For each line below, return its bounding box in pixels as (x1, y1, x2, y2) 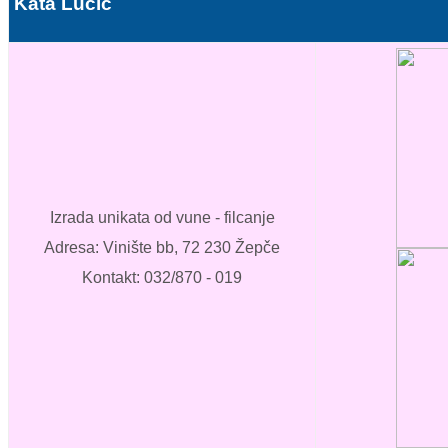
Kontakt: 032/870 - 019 (82, 269, 242, 287)
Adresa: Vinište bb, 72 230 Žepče (44, 239, 280, 257)
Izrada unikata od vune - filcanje (49, 209, 275, 227)
